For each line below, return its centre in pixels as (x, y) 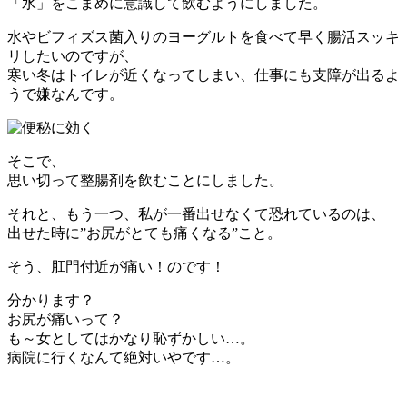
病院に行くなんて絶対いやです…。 (124, 358)
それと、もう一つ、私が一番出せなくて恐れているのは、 (196, 214)
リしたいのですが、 (73, 56)
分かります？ (51, 301)
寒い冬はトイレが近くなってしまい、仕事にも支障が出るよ (203, 75)
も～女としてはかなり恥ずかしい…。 (131, 339)
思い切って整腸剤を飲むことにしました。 (145, 181)
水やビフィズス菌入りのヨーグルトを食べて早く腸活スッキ (203, 37)
